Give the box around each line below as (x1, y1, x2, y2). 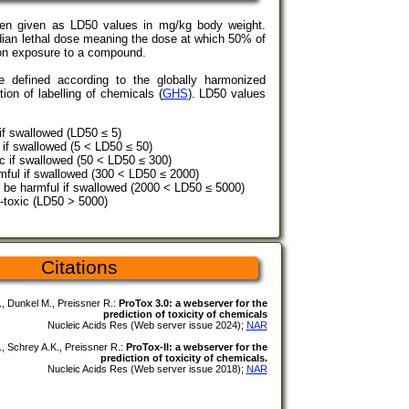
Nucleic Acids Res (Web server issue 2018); (47, 362, 246, 374)
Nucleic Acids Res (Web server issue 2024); (47, 319, 246, 330)
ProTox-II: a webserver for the (125, 341, 267, 352)
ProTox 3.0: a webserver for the (118, 297, 267, 309)
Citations (41, 256, 119, 278)
